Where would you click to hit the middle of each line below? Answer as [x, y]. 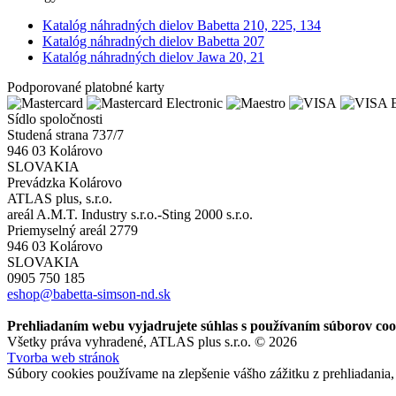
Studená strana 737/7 [65, 134]
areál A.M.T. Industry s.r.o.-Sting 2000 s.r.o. [130, 214]
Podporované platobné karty [86, 87]
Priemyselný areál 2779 [72, 230]
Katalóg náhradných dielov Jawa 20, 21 [153, 57]
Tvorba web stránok [63, 357]
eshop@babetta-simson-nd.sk [89, 293]
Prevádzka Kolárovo [65, 182]
